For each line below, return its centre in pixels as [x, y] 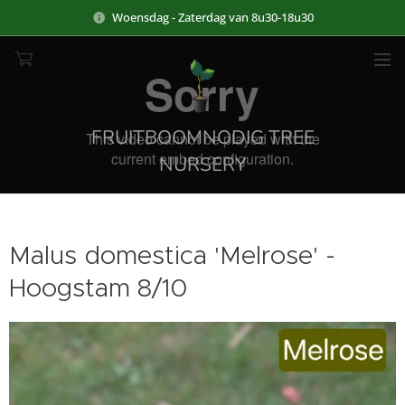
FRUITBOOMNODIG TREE [202, 137]
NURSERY [202, 165]
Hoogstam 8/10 [98, 288]
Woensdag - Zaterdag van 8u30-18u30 [212, 17]
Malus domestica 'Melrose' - [172, 255]
